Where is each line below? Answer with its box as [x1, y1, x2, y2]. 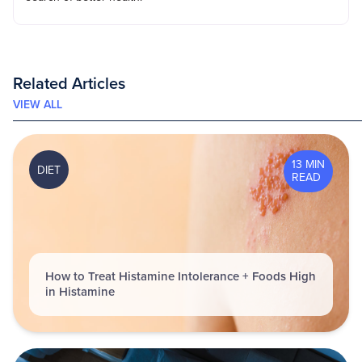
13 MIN [292, 158, 325, 172]
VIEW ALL [13, 98, 62, 112]
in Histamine [45, 284, 115, 300]
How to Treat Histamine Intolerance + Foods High [45, 269, 316, 284]
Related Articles [13, 74, 125, 95]
